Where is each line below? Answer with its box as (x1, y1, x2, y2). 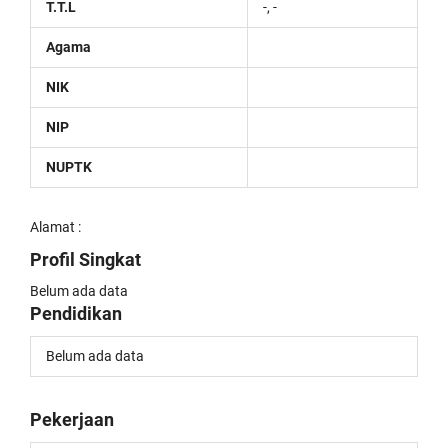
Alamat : (30, 219, 81, 235)
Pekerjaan (30, 409, 114, 430)
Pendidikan (30, 303, 122, 324)
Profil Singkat (30, 249, 141, 270)
